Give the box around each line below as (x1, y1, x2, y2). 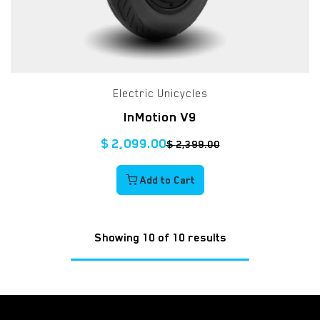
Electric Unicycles (112, 87, 208, 100)
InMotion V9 (124, 109, 196, 124)
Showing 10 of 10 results (94, 231, 226, 244)
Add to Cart (136, 174, 195, 186)
